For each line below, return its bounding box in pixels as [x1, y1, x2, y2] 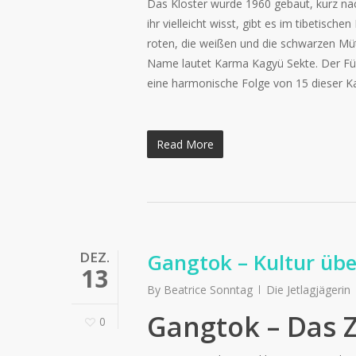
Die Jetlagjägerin [266, 282, 350, 298]
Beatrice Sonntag [164, 282, 253, 298]
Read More [157, 137, 214, 153]
